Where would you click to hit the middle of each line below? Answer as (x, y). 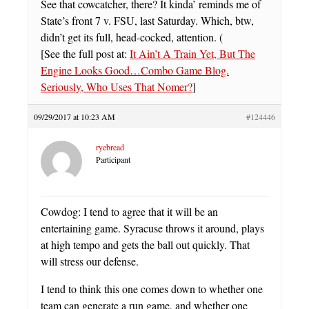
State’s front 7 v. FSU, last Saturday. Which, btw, (147, 20)
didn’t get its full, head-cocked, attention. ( (132, 37)
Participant (113, 159)
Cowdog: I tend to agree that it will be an (129, 211)
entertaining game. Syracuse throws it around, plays (152, 228)
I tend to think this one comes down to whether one (152, 289)
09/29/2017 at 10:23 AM (74, 117)
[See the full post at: (85, 53)
